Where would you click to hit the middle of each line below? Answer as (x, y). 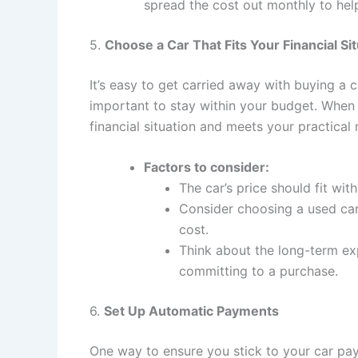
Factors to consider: (207, 167)
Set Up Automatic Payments (191, 311)
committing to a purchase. (259, 271)
